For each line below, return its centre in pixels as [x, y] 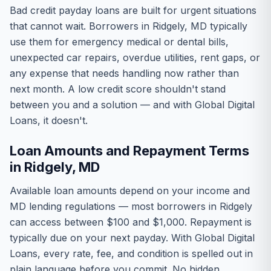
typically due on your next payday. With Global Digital [132, 238]
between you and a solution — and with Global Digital [132, 105]
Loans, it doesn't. [49, 120]
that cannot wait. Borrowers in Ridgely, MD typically [129, 26]
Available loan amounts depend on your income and [130, 191]
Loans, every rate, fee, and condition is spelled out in [131, 253]
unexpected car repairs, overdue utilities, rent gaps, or [135, 57]
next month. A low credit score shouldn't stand [118, 89]
